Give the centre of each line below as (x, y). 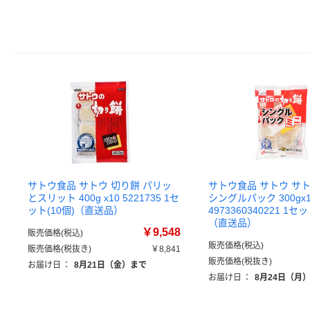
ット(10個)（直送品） (75, 210)
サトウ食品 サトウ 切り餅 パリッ (100, 185)
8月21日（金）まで (110, 265)
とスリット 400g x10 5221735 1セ (103, 198)
